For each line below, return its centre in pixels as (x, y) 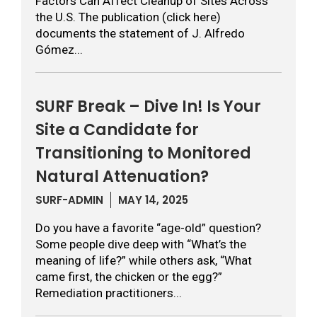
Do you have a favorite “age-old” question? (148, 228)
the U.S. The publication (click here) (128, 17)
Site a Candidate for (117, 130)
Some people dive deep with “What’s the (141, 244)
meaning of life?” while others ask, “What (144, 260)
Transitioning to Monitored (143, 153)
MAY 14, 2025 (153, 200)
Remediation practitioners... (109, 293)
